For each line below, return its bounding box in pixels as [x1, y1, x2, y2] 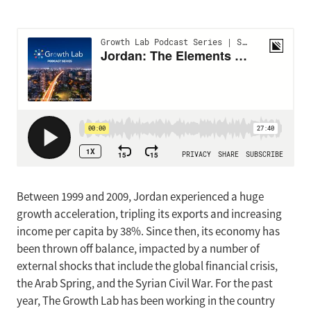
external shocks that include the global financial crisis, [17, 259, 278, 274]
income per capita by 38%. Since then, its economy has [17, 224, 280, 239]
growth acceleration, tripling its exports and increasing [17, 207, 282, 221]
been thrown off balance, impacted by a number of [17, 242, 260, 256]
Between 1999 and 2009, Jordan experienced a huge [17, 190, 264, 204]
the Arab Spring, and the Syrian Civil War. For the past [17, 276, 273, 291]
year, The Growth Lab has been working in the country [17, 294, 275, 308]
